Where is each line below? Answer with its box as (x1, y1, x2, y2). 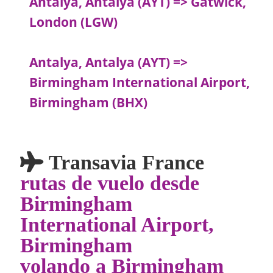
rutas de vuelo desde (20, 172, 200, 193)
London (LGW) (29, 13, 118, 31)
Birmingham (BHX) (29, 94, 148, 112)
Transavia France (43, 151, 205, 172)
